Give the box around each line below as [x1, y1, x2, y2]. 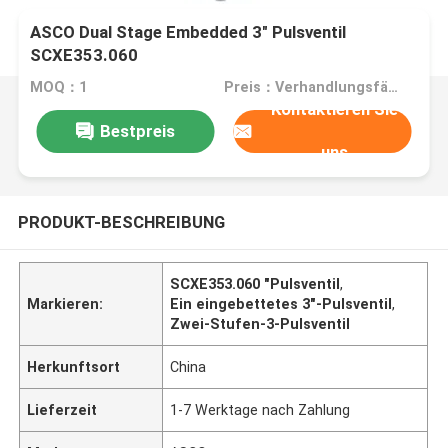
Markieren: [27, 295, 104, 312]
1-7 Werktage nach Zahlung [170, 401, 351, 418]
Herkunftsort [27, 358, 121, 375]
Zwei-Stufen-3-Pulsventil [170, 315, 351, 332]
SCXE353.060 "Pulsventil [170, 275, 341, 292]
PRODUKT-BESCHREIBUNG [17, 211, 225, 232]
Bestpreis [99, 120, 175, 141]
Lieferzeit [27, 401, 98, 418]
